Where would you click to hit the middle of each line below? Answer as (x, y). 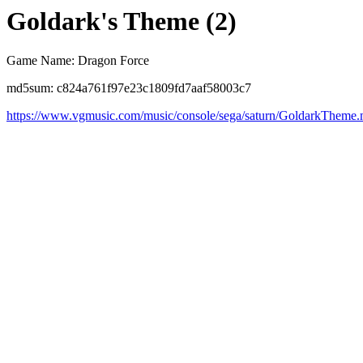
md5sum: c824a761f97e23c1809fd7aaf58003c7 (129, 88)
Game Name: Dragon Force (78, 61)
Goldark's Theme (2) (122, 21)
